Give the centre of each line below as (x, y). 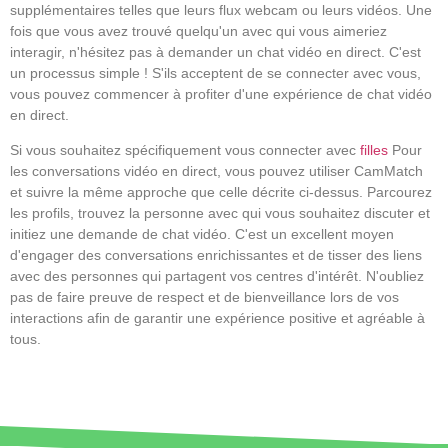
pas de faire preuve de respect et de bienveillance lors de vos (204, 297)
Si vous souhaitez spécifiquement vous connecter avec (185, 150)
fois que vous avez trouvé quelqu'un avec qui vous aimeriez (198, 30)
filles (374, 150)
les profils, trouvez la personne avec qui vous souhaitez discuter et (220, 213)
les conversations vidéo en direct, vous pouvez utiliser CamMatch (216, 171)
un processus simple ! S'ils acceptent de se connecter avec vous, (215, 72)
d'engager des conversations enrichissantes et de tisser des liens (216, 255)
